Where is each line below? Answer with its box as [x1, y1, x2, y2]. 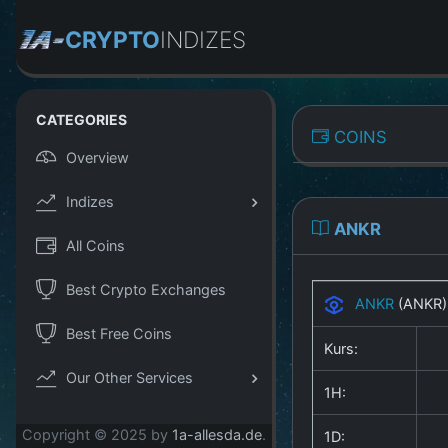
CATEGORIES [36, 111, 127, 128]
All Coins [66, 236, 125, 254]
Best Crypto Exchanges [66, 280, 226, 298]
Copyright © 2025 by [22, 426, 172, 444]
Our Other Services [66, 368, 193, 386]
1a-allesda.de [172, 426, 262, 444]
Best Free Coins [66, 324, 172, 342]
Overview [66, 148, 129, 166]
